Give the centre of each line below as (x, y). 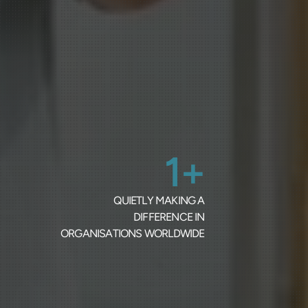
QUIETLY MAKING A (159, 201)
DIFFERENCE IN (169, 217)
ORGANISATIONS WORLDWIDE (132, 234)
